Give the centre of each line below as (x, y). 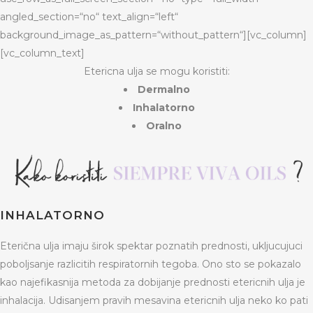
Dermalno (163, 89)
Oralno (163, 125)
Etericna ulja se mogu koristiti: (156, 71)
